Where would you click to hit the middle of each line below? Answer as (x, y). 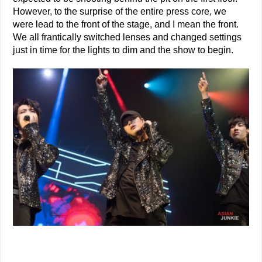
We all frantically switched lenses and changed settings (127, 37)
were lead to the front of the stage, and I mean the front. (126, 24)
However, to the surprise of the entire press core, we (120, 11)
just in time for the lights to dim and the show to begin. (123, 50)
